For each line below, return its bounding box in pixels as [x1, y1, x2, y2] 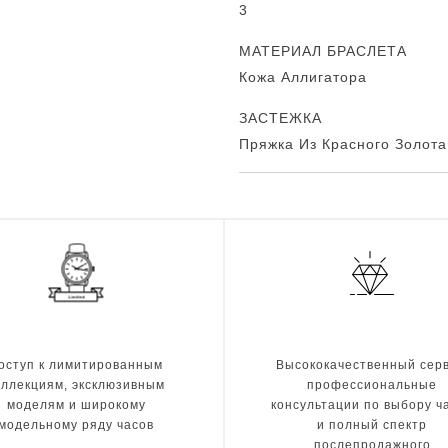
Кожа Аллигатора [239, 69, 367, 85]
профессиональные [307, 378, 437, 393]
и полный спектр [317, 418, 427, 433]
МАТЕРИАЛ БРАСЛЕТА [239, 43, 407, 59]
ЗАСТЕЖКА [239, 110, 322, 126]
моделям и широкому [6, 398, 146, 413]
